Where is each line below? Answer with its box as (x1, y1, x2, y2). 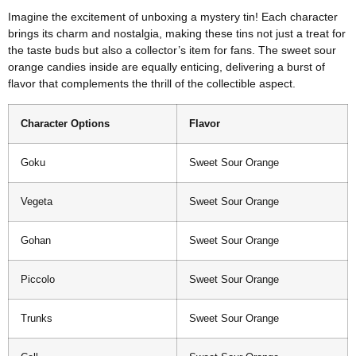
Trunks (21, 312, 52, 324)
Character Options (21, 118, 110, 130)
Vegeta (21, 195, 52, 207)
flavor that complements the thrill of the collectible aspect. (8, 77, 296, 91)
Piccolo (21, 273, 55, 285)
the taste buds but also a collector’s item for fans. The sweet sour (8, 44, 336, 57)
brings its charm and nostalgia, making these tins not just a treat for (8, 27, 346, 41)
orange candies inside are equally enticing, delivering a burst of (8, 60, 325, 74)
